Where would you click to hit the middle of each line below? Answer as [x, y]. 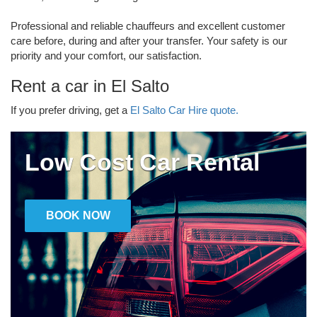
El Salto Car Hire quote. [184, 110]
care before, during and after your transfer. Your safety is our [149, 40]
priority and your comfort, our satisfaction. [106, 55]
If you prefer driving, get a [70, 110]
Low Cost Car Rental [142, 162]
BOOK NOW [78, 215]
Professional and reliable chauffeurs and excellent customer [148, 25]
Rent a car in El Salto [90, 86]
